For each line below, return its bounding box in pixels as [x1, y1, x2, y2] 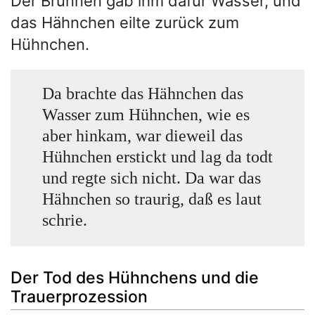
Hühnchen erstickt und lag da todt [41, 146, 273, 166]
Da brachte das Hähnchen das [41, 83, 243, 103]
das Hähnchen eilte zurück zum [11, 13, 239, 32]
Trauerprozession [11, 286, 148, 307]
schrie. [41, 210, 87, 229]
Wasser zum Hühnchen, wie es [41, 104, 250, 124]
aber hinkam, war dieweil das [41, 125, 243, 145]
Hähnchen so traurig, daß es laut [41, 188, 262, 208]
